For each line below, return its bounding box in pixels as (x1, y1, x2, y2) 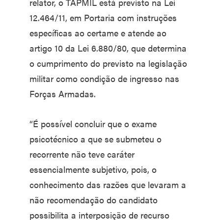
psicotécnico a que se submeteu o (29, 132, 162, 145)
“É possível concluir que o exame (29, 117, 157, 130)
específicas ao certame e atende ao (29, 26, 166, 39)
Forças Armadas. (29, 87, 96, 100)
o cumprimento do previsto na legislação (29, 56, 187, 69)
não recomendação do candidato (29, 193, 158, 206)
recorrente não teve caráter (29, 147, 135, 160)
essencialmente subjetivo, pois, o (29, 163, 157, 175)
